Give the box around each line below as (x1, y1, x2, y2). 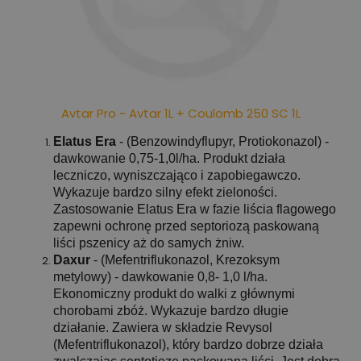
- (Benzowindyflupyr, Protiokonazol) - (119, 135, 329, 149)
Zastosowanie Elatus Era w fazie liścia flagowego (53, 202, 336, 217)
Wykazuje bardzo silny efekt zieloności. (53, 185, 277, 200)
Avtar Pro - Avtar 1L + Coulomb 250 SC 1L (60, 105, 301, 122)
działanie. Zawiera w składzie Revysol (53, 321, 272, 335)
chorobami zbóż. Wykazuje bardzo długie (53, 304, 288, 318)
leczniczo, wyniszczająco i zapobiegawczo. (53, 168, 301, 183)
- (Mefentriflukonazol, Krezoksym (90, 253, 280, 268)
